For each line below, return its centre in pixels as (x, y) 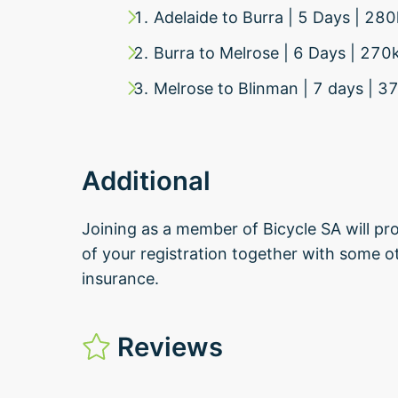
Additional (146, 180)
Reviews (167, 346)
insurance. (120, 278)
